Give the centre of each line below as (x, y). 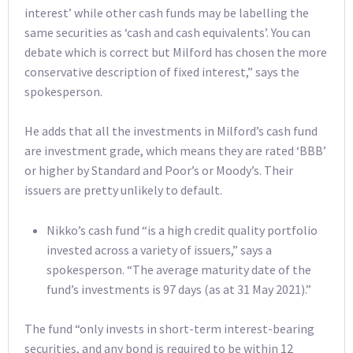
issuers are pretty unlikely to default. (123, 190)
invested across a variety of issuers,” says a (159, 249)
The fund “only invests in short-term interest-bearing (169, 329)
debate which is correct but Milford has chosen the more (176, 52)
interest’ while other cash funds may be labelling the (167, 12)
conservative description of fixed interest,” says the (162, 71)
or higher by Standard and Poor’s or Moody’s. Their (159, 171)
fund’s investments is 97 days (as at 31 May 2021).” (179, 289)
